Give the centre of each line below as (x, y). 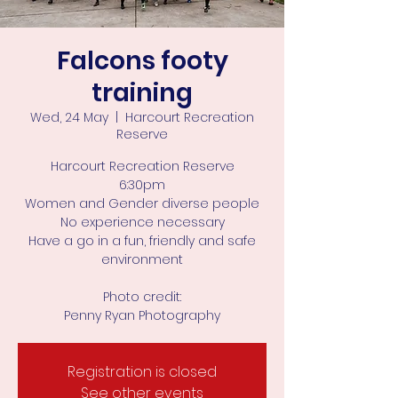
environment (142, 259)
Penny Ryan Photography (142, 315)
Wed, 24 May (69, 117)
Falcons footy (142, 61)
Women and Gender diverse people (142, 203)
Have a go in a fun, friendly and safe (142, 241)
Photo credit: (142, 297)
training (142, 93)
